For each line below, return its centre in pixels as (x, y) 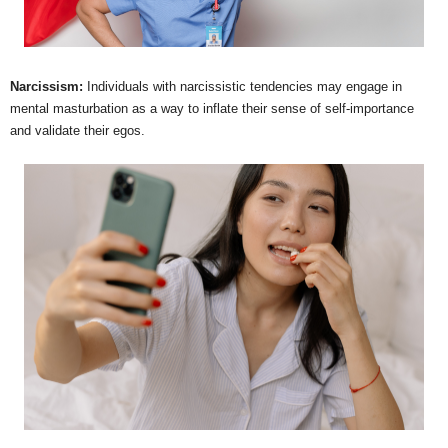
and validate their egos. (77, 130)
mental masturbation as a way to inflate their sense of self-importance (212, 108)
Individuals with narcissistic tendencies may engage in (244, 86)
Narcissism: (48, 86)
